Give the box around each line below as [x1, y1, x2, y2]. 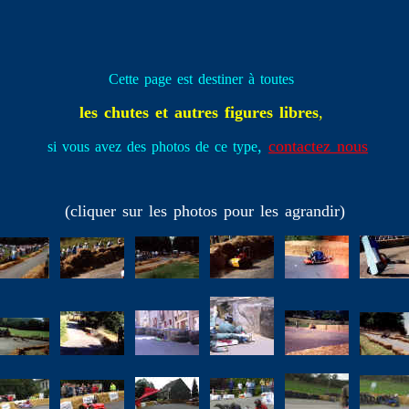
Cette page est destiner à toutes [109, 71, 294, 87]
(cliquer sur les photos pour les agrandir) [64, 202, 345, 220]
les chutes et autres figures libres [79, 103, 319, 121]
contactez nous [268, 137, 368, 155]
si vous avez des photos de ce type [47, 139, 257, 154]
